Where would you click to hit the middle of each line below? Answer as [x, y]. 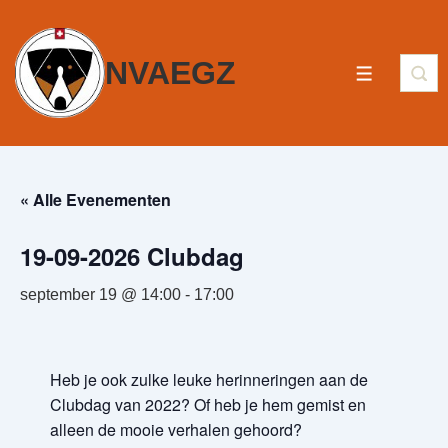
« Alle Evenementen [95, 199]
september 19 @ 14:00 [100, 294]
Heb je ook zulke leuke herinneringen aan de [209, 379]
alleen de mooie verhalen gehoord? [176, 429]
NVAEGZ [170, 73]
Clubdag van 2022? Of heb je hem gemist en [208, 404]
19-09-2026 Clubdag [132, 256]
